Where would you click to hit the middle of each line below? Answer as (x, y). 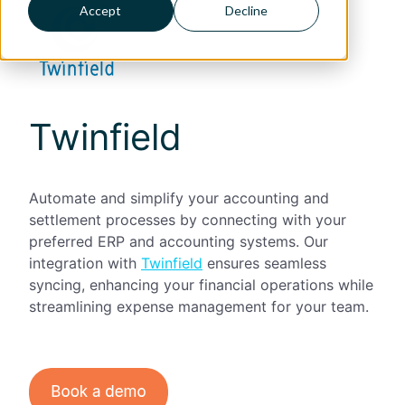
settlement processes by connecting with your (188, 219)
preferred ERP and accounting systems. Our (179, 241)
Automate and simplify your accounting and (179, 198)
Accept (101, 11)
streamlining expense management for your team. (199, 306)
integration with (85, 263)
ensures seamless (264, 263)
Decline (247, 11)
